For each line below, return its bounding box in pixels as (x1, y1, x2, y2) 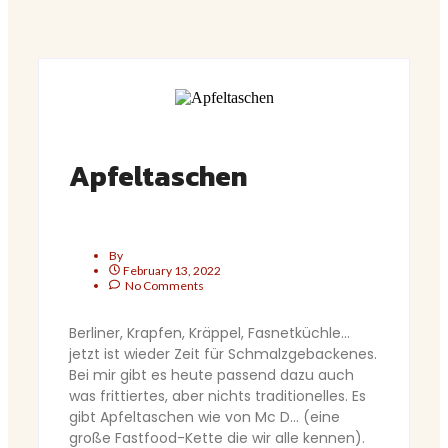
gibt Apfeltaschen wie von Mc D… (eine (69, 407, 340, 428)
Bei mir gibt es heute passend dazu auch (69, 365, 354, 386)
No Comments (123, 278, 204, 294)
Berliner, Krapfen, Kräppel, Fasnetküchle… (69, 323, 350, 344)
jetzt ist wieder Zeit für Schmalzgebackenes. (69, 344, 377, 365)
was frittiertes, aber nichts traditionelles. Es (69, 386, 366, 407)
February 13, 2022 (123, 263, 221, 279)
